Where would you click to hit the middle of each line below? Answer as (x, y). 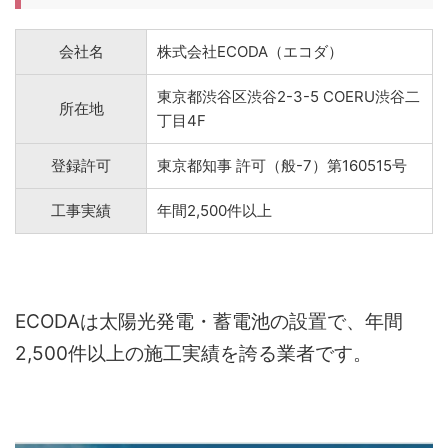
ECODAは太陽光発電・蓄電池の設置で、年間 (209, 321)
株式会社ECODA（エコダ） (250, 51)
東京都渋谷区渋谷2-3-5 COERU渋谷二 (288, 96)
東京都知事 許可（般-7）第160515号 (282, 165)
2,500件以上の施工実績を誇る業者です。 (193, 353)
